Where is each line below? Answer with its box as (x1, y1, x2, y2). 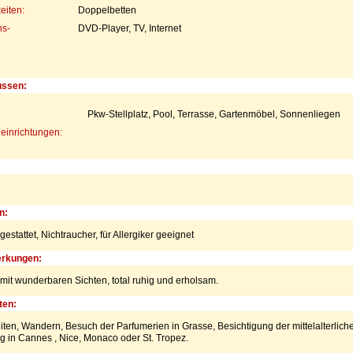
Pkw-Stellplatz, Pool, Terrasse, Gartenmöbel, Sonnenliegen (87, 108, 340, 120)
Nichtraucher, (40, 229, 100, 240)
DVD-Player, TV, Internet (77, 22, 181, 34)
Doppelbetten (77, 4, 136, 16)
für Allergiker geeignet (99, 229, 194, 240)
